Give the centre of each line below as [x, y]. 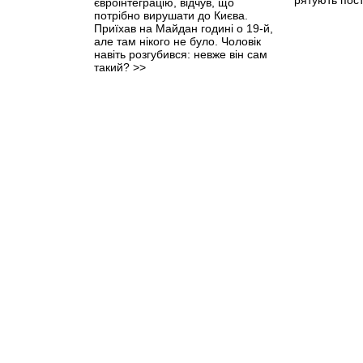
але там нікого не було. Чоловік [177, 41]
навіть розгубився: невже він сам [181, 54]
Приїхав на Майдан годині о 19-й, [184, 28]
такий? [113, 67]
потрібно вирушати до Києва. [171, 15]
